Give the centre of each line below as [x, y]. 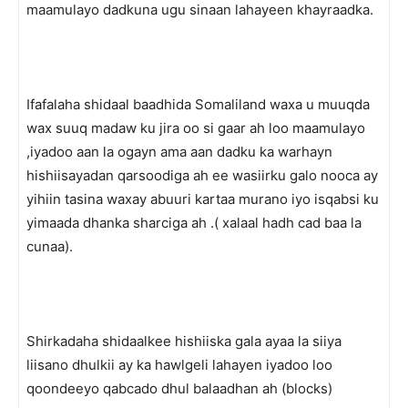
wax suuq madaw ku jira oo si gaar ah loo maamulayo [196, 128]
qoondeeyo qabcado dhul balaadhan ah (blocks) [179, 388]
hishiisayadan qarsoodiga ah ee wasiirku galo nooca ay [202, 175]
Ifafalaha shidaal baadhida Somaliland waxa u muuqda [198, 104]
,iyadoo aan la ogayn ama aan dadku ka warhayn [179, 152]
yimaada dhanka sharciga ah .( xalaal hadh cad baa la [194, 223]
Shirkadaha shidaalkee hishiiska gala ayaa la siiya [184, 341]
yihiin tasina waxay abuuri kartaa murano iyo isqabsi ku [203, 199]
